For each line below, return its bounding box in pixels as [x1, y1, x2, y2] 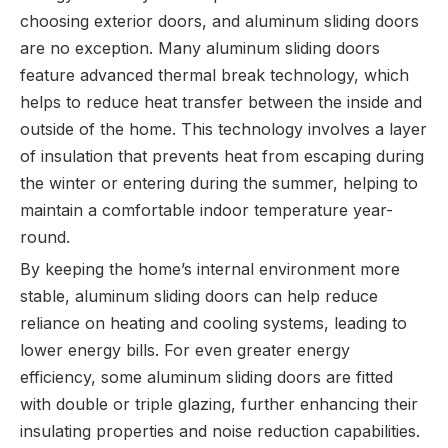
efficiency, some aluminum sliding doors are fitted [20, 367, 393, 388]
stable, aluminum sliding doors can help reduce [20, 286, 378, 307]
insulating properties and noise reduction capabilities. [20, 421, 420, 442]
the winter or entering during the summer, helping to [20, 173, 418, 194]
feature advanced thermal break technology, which [20, 65, 409, 86]
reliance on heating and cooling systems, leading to [20, 313, 407, 334]
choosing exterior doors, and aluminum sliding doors [20, 11, 419, 32]
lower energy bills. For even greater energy [20, 340, 350, 361]
